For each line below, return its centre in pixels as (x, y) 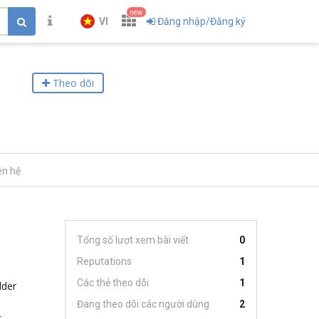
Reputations (104, 261)
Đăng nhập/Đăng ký (202, 21)
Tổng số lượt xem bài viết (133, 240)
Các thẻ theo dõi (113, 283)
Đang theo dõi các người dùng (143, 304)
